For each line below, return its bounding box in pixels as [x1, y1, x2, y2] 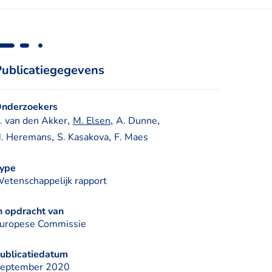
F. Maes [114, 131, 148, 144]
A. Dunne [116, 114, 157, 127]
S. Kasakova [57, 131, 109, 144]
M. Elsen [73, 114, 110, 127]
